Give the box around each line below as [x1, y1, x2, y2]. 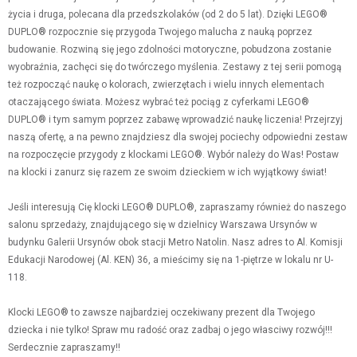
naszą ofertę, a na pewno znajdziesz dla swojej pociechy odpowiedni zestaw [8, 131, 347, 143]
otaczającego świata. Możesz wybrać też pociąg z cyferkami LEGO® [8, 96, 309, 108]
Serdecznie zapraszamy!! [8, 342, 120, 353]
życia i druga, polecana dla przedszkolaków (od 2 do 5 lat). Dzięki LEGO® [8, 9, 328, 20]
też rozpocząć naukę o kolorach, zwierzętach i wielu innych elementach [8, 79, 324, 90]
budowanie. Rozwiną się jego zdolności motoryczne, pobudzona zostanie [8, 44, 331, 55]
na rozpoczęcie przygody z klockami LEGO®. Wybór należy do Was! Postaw [8, 149, 339, 160]
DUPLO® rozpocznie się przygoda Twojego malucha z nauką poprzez [8, 26, 312, 37]
